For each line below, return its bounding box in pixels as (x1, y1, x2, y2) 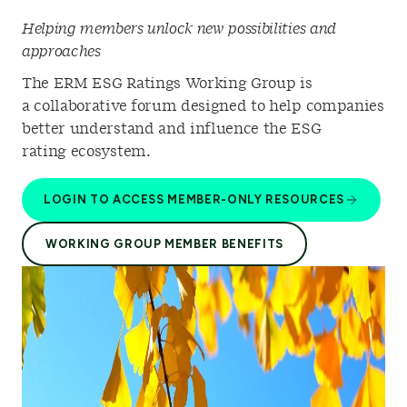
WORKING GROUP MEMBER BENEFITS (45, 236, 283, 251)
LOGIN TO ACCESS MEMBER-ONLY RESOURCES (44, 193, 345, 207)
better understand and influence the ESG (22, 121, 322, 136)
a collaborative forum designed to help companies (22, 98, 384, 114)
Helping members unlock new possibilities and (22, 21, 336, 36)
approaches (22, 44, 101, 59)
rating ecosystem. (22, 144, 151, 159)
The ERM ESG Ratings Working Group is (22, 75, 313, 91)
